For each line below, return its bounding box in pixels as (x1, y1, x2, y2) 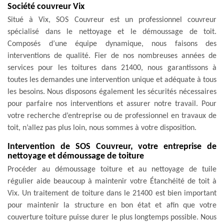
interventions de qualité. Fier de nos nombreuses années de (7, 51, 216, 60)
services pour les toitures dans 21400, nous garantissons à (7, 63, 216, 72)
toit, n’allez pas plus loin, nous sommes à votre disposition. (7, 123, 196, 132)
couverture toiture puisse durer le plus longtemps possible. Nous (7, 213, 216, 221)
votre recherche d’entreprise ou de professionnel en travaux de (7, 111, 216, 120)
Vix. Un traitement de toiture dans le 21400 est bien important (7, 189, 216, 197)
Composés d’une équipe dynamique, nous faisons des (7, 39, 216, 48)
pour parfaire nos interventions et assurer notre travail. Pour (7, 99, 216, 108)
